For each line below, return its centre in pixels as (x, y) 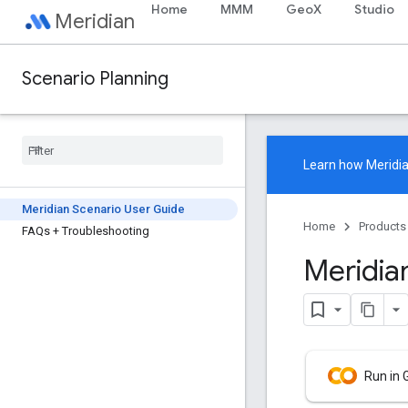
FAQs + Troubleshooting (86, 231)
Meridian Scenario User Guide (103, 209)
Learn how (335, 165)
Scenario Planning (95, 79)
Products (382, 226)
